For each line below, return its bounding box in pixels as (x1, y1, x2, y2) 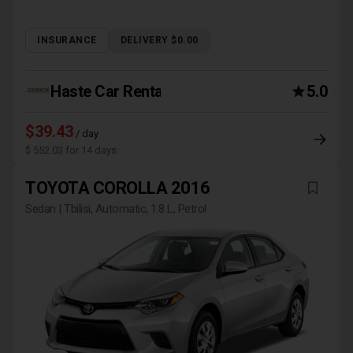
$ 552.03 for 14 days (25, 144, 117, 156)
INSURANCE (37, 35, 97, 46)
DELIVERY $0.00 (120, 35, 199, 46)
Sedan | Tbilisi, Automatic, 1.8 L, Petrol (25, 202, 206, 216)
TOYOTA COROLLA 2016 (25, 178, 210, 198)
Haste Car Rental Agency (50, 82, 222, 101)
